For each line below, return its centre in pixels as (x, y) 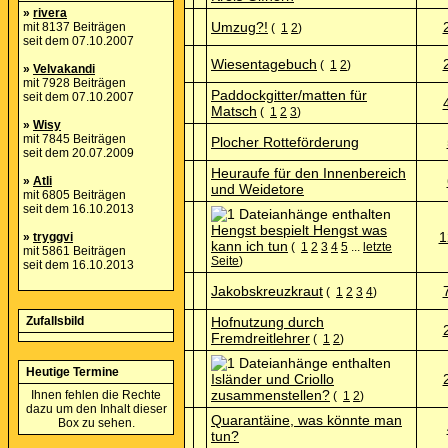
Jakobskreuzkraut (267, 291)
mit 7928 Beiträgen (74, 83)
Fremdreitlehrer (260, 338)
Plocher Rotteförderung (285, 142)
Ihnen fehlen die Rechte (96, 395)
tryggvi (53, 237)
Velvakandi (64, 69)
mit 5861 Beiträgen (74, 251)
